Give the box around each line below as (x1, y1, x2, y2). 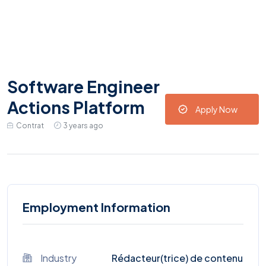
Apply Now (195, 103, 237, 115)
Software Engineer (7, 76, 160, 97)
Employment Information (23, 199, 170, 215)
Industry (40, 252, 77, 265)
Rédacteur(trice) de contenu (112, 252, 243, 265)
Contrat (16, 121, 44, 131)
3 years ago (63, 121, 103, 131)
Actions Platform (7, 97, 145, 118)
